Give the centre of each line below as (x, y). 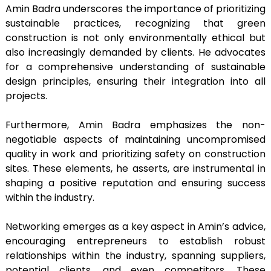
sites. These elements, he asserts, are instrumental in (135, 168)
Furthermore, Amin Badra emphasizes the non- (135, 125)
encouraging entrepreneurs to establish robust (135, 241)
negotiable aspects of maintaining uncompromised (135, 139)
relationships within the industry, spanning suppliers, (135, 255)
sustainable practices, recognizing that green (135, 23)
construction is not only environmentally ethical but (135, 38)
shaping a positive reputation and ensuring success (135, 183)
